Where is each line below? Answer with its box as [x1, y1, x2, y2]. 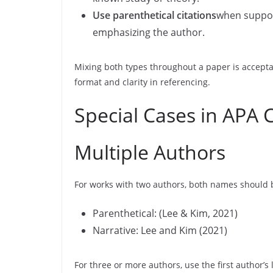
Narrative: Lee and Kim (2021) [93, 224, 227, 237]
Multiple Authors [74, 139, 225, 165]
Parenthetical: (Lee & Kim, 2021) [93, 207, 238, 220]
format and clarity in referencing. [74, 76, 210, 88]
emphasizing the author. [93, 26, 205, 39]
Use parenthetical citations [93, 9, 216, 22]
